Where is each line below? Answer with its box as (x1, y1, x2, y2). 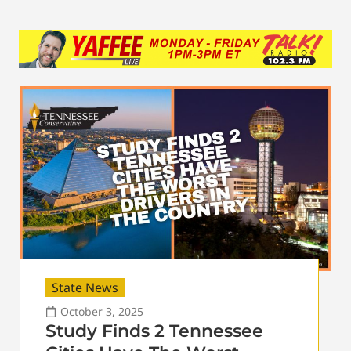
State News (52, 278, 118, 296)
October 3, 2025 (60, 303, 143, 319)
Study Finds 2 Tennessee (45, 320, 263, 342)
